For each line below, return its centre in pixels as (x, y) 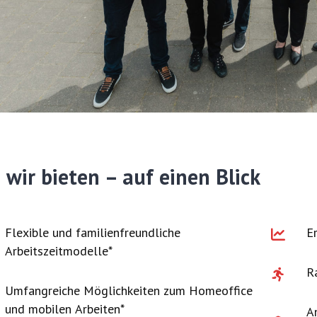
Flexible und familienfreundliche (92, 232)
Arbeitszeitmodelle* (58, 250)
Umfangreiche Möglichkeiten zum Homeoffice (128, 290)
